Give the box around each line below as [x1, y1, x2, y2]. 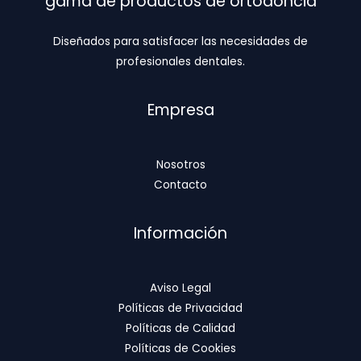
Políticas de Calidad [126, 321, 235, 337]
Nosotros [156, 157, 205, 173]
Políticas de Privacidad [118, 301, 243, 317]
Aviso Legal [150, 280, 211, 297]
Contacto [154, 177, 207, 193]
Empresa [147, 98, 214, 121]
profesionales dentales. [116, 53, 245, 69]
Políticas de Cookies [125, 341, 236, 357]
